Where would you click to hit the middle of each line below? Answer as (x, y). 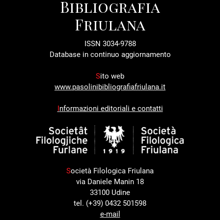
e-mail (110, 214)
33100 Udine (110, 192)
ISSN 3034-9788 (110, 43)
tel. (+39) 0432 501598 (110, 203)
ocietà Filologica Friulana (112, 171)
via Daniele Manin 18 (110, 181)
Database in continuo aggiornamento (110, 54)
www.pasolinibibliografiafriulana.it (110, 86)
